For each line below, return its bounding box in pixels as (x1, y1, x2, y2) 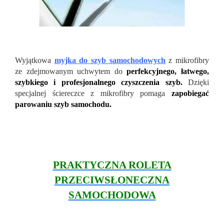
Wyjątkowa (15, 55, 54, 64)
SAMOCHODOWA (68, 188, 156, 201)
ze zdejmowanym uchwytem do (15, 66, 127, 75)
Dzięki (188, 77, 209, 86)
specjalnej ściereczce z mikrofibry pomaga (15, 88, 171, 97)
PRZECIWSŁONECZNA (54, 173, 169, 186)
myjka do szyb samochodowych (54, 55, 165, 64)
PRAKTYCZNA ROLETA (52, 158, 171, 171)
